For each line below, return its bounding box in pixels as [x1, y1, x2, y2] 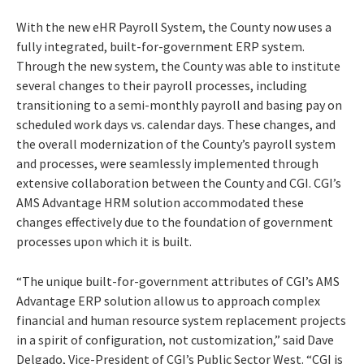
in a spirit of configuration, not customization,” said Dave [16, 331, 334, 348]
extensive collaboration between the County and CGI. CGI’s [16, 174, 341, 191]
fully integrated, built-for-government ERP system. [16, 37, 305, 54]
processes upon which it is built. [16, 232, 197, 249]
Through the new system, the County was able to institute [16, 57, 340, 74]
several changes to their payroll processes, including [16, 76, 307, 93]
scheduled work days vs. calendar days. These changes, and [16, 115, 336, 132]
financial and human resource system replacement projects [16, 311, 346, 328]
